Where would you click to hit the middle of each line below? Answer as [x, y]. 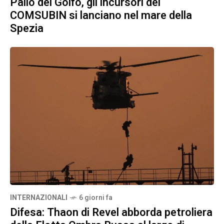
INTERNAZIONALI [39, 198]
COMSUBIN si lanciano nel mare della [101, 16]
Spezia [27, 29]
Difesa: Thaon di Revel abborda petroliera [111, 213]
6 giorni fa [96, 198]
